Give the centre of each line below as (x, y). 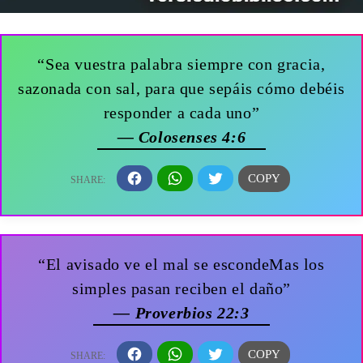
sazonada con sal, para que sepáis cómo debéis (182, 88)
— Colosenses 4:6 (181, 137)
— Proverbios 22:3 (181, 312)
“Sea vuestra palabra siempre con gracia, (181, 64)
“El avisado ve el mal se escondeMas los (181, 264)
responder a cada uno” (181, 112)
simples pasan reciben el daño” (181, 288)
